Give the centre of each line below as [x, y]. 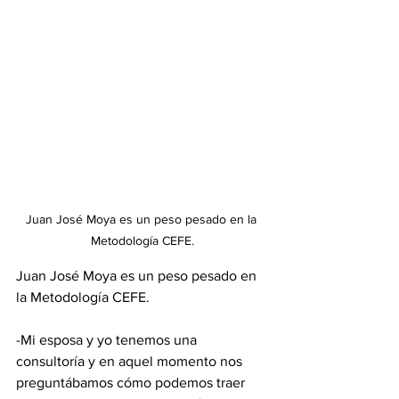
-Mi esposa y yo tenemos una [108, 339]
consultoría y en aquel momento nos [131, 361]
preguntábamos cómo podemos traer [132, 382]
